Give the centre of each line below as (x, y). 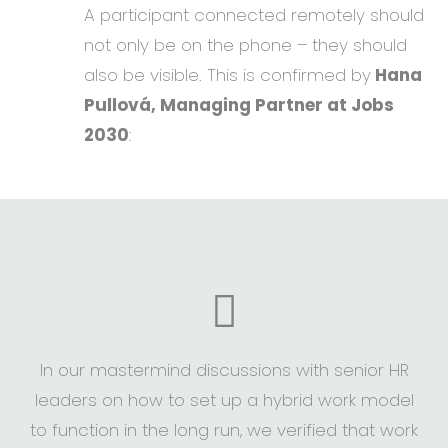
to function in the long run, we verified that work (224, 430)
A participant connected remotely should (254, 14)
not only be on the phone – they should (245, 44)
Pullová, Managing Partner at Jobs (239, 104)
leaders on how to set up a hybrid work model (224, 400)
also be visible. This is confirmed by (227, 74)
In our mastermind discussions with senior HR (224, 370)
